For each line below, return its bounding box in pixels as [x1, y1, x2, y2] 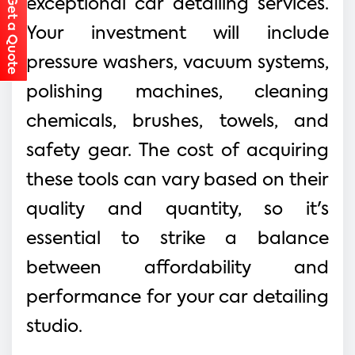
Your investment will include [26, 25, 329, 43]
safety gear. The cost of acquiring [26, 142, 329, 160]
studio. [26, 318, 82, 336]
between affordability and [26, 259, 329, 277]
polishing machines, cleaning [26, 83, 329, 101]
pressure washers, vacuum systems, [26, 54, 329, 72]
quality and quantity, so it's [26, 200, 329, 219]
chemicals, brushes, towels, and [26, 113, 329, 131]
